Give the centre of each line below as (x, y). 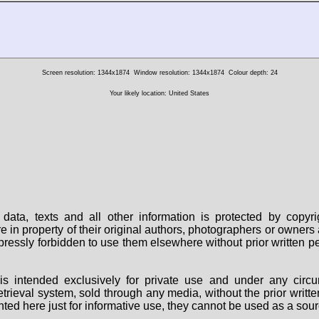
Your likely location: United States (159, 93)
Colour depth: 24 (253, 72)
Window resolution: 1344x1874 (179, 72)
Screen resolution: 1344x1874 (85, 72)
